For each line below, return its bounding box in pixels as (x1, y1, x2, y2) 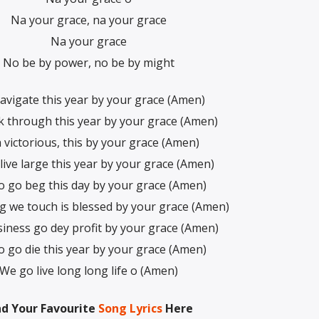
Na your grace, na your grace (11, 11, 167, 28)
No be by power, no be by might (3, 54, 174, 70)
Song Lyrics (98, 300, 162, 316)
